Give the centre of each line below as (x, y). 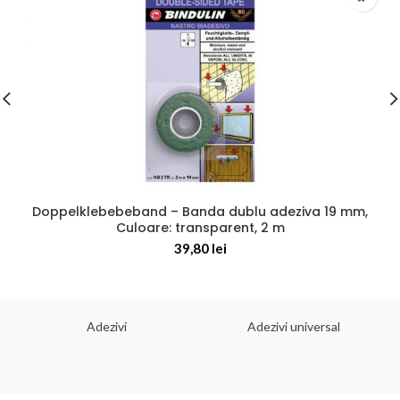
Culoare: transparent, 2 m (200, 228)
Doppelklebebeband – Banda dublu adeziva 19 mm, (200, 212)
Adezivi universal (293, 327)
